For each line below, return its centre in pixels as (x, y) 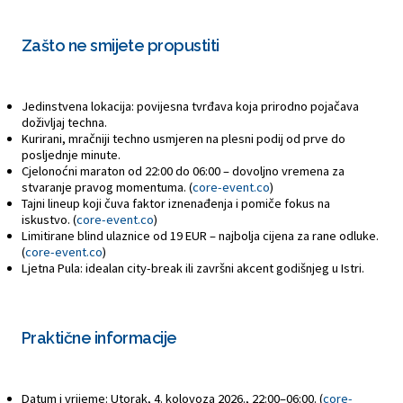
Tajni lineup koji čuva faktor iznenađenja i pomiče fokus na (176, 203)
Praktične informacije (99, 337)
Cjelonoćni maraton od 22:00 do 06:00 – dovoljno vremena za (183, 170)
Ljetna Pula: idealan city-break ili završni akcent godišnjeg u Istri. (193, 268)
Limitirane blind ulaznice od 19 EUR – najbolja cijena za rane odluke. (200, 235)
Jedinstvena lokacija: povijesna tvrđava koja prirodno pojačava (190, 106)
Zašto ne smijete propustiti (121, 45)
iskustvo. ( (49, 219)
